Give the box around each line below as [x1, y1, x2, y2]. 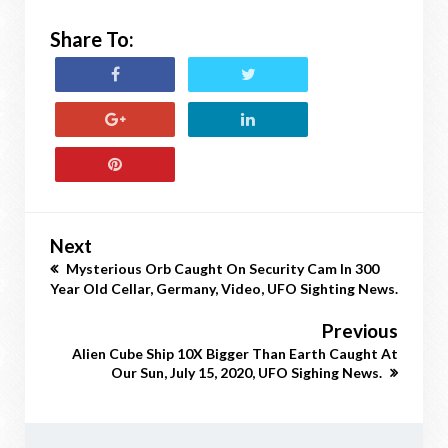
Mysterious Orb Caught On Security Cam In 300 [63, 260, 379, 277]
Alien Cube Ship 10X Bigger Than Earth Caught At [72, 345, 398, 362]
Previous [322, 319, 398, 342]
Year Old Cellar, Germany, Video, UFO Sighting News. [50, 280, 398, 297]
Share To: [50, 27, 134, 51]
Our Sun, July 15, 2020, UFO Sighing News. [111, 364, 385, 381]
